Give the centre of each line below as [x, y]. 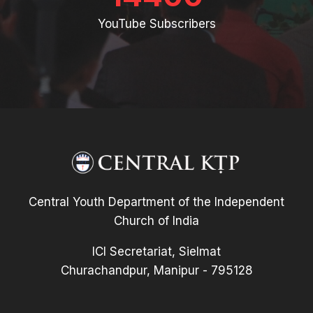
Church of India [156, 220]
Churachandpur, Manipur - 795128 [156, 270]
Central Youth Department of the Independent [156, 202]
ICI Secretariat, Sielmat [156, 251]
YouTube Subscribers [156, 24]
